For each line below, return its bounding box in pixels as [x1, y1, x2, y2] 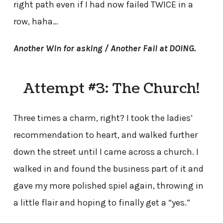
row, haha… [13, 16, 58, 27]
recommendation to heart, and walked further [13, 129, 198, 140]
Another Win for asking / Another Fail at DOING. [13, 43, 196, 54]
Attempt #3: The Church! [23, 78, 200, 99]
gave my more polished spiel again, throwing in [13, 180, 204, 191]
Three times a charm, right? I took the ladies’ [13, 112, 193, 123]
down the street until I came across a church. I [13, 146, 199, 157]
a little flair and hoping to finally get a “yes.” [13, 197, 190, 208]
